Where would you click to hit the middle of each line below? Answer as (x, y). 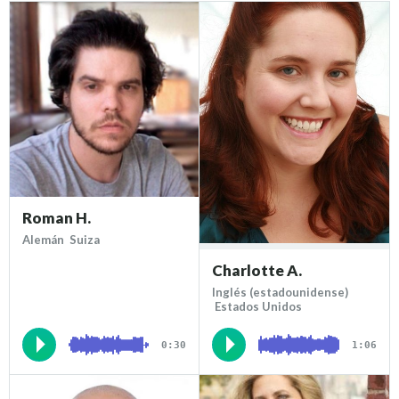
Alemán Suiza (61, 239)
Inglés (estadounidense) (280, 293)
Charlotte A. (257, 271)
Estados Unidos (257, 307)
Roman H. (57, 217)
